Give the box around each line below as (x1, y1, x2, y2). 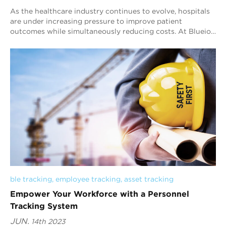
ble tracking (10, 175, 52, 183)
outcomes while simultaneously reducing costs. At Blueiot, (10, 27, 215, 36)
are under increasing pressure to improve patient (10, 17, 182, 26)
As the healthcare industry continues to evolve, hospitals (10, 7, 210, 16)
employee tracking (55, 175, 121, 183)
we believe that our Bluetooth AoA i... (10, 37, 141, 46)
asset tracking (124, 175, 174, 183)
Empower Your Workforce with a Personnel (10, 189, 189, 198)
